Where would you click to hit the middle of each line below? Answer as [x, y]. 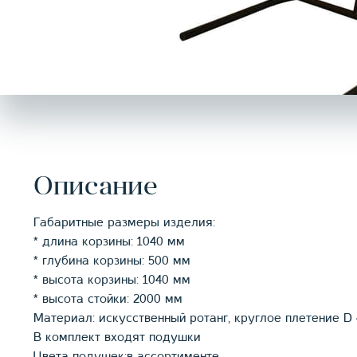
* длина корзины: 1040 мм [109, 242]
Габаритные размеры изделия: [124, 223]
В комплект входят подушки [117, 337]
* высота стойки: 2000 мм [108, 299]
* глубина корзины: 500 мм [112, 261]
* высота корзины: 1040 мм [112, 280]
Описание [96, 188]
